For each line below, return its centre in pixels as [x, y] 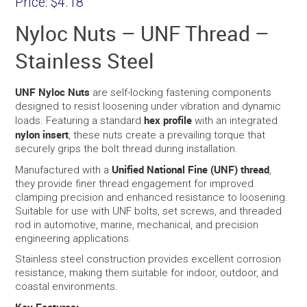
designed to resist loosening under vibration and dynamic [148, 107]
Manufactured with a [64, 170]
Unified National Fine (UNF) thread [191, 170]
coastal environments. [67, 287]
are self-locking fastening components [181, 93]
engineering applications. [74, 239]
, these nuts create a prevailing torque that [167, 135]
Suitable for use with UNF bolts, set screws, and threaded [149, 211]
